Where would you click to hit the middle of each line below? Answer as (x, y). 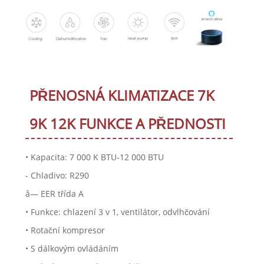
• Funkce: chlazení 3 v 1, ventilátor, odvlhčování (117, 212)
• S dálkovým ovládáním (72, 249)
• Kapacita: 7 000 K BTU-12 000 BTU (94, 157)
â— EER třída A (54, 194)
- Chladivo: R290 (57, 176)
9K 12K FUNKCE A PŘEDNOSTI (127, 124)
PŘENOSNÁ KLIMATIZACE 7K (122, 95)
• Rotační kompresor (65, 230)
